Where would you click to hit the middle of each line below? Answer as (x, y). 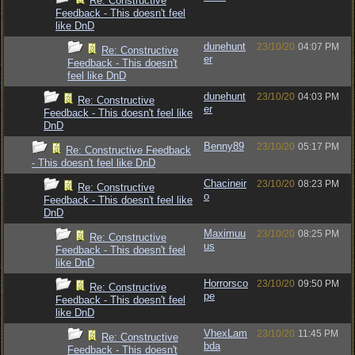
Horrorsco (226, 283)
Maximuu (225, 233)
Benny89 (224, 146)
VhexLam (225, 333)
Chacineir (225, 183)
